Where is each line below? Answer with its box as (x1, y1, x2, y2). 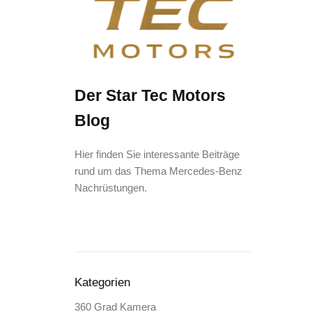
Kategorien (74, 276, 130, 290)
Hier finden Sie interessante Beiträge (74, 148, 240, 161)
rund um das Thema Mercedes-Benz (74, 165, 242, 178)
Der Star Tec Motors (74, 86, 226, 105)
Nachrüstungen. (74, 182, 147, 194)
